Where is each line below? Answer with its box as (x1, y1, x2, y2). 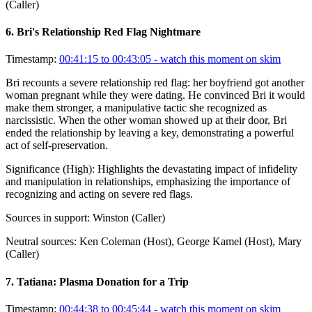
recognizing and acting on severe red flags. (6, 188, 193, 201)
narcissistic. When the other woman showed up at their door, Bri (6, 114, 287, 127)
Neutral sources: (6, 235, 77, 248)
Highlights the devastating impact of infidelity (97, 163, 297, 175)
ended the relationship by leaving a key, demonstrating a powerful (6, 127, 294, 139)
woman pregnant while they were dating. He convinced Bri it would (6, 89, 305, 102)
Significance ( (6, 163, 66, 175)
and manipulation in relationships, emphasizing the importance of (6, 175, 290, 188)
